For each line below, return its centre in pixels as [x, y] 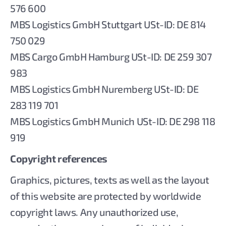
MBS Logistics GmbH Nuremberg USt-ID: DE [104, 89]
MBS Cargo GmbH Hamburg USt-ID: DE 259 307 [111, 56]
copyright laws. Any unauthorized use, [94, 212]
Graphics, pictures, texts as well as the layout [110, 180]
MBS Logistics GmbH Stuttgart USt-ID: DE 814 [108, 24]
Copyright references [59, 158]
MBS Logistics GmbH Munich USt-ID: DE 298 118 [113, 121]
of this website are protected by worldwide [106, 196]
